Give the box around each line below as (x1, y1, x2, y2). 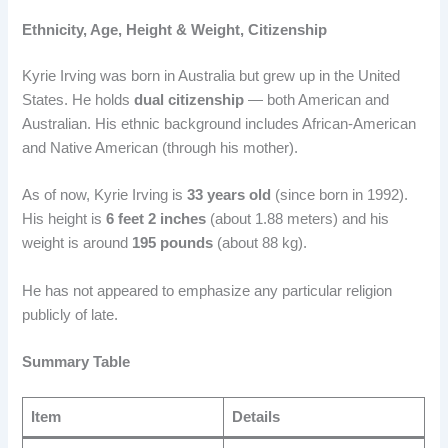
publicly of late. (22, 306, 119, 323)
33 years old (187, 187, 272, 204)
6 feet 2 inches (106, 211, 207, 228)
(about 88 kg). (213, 235, 308, 252)
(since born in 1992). (271, 187, 409, 204)
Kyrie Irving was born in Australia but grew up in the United (22, 68, 401, 85)
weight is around (22, 235, 133, 252)
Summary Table (22, 354, 131, 371)
